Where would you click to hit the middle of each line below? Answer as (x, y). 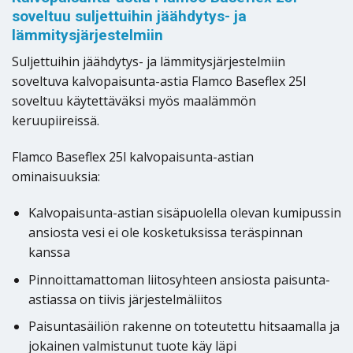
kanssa (49, 252)
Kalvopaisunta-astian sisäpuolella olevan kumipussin (184, 212)
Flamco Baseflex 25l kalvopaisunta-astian (133, 157)
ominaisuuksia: (56, 177)
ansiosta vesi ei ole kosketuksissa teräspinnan (165, 232)
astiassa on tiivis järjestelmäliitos (125, 299)
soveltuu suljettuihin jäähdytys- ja (129, 16)
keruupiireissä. (56, 121)
